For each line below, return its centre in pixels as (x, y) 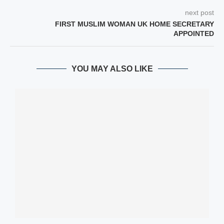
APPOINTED (194, 33)
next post (199, 12)
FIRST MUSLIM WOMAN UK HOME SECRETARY (134, 24)
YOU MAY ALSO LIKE (112, 69)
